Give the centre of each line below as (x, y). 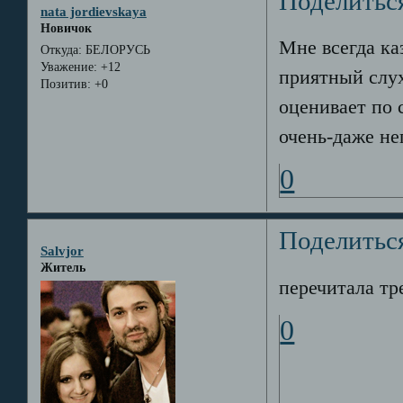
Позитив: (65, 85)
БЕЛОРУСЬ (116, 50)
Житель (63, 267)
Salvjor (62, 250)
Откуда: (61, 50)
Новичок (66, 28)
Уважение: (68, 67)
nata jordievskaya (93, 11)
